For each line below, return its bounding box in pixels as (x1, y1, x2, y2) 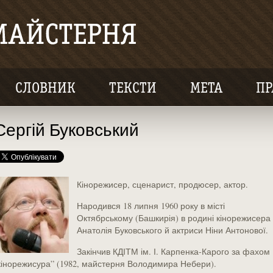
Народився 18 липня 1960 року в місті (76, 200, 225, 211)
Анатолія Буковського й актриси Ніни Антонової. (76, 224, 268, 236)
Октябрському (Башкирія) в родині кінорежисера (76, 212, 271, 224)
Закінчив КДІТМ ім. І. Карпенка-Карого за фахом (76, 246, 270, 257)
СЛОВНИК (15, 82, 76, 96)
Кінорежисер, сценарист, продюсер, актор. (76, 179, 248, 190)
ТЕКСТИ (108, 82, 157, 96)
